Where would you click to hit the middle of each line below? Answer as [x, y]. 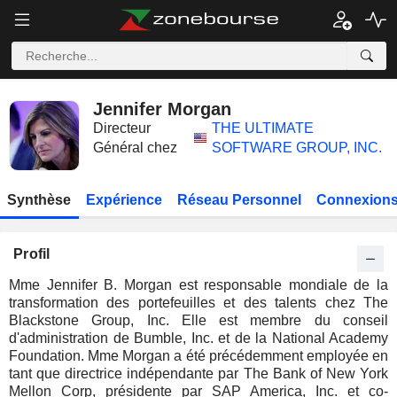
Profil [32, 254]
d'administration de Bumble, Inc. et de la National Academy [198, 338]
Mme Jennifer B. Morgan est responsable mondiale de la [198, 285]
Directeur [122, 128]
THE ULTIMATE [263, 128]
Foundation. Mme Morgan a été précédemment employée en [198, 356]
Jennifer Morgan [162, 109]
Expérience [125, 200]
